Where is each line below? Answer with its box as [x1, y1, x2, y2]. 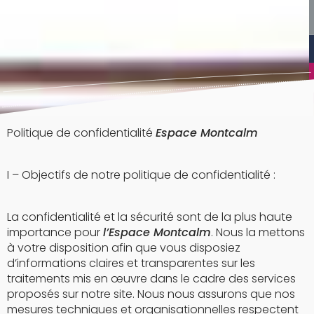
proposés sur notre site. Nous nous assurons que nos [7, 285, 295, 302]
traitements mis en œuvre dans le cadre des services [7, 270, 296, 287]
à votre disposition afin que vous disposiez [7, 239, 240, 256]
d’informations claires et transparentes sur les [7, 254, 255, 271]
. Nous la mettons [211, 224, 305, 240]
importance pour [7, 224, 103, 240]
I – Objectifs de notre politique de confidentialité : [7, 166, 275, 183]
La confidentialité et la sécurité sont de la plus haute [7, 208, 292, 225]
